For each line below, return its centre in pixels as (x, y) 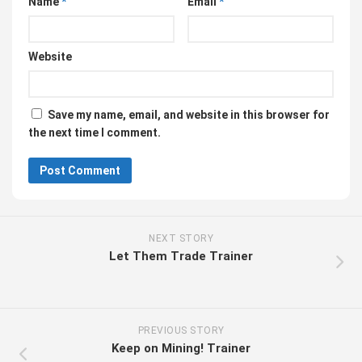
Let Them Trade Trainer (181, 257)
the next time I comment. (95, 133)
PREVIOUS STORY (181, 331)
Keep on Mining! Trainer (181, 349)
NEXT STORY (181, 239)
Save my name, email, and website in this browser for (189, 115)
